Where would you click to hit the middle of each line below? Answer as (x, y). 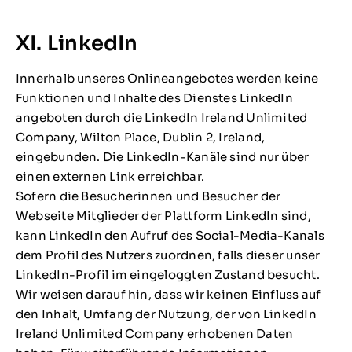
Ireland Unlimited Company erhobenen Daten (154, 334)
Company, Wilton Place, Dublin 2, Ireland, (140, 137)
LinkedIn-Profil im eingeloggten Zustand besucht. (167, 275)
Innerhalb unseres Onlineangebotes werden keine (167, 79)
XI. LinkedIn (77, 43)
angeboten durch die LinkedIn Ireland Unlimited (161, 118)
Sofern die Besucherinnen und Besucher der (148, 196)
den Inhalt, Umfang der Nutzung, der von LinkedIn (166, 314)
